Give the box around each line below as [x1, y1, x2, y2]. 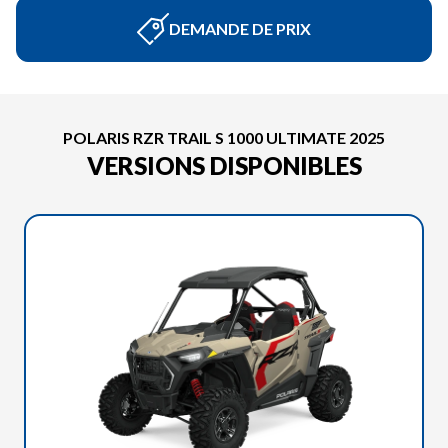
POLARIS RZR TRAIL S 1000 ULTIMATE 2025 [63, 128, 385, 147]
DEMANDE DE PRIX [169, 19, 311, 38]
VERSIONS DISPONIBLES [86, 151, 362, 180]
